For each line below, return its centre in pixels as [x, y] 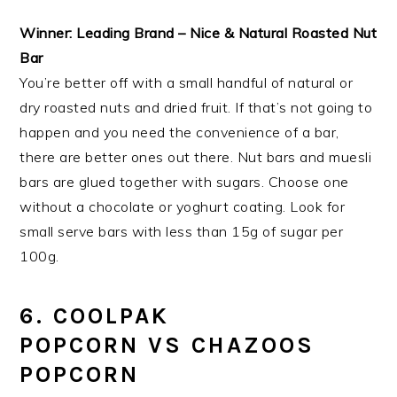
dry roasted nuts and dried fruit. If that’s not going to [196, 108]
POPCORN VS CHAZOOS [167, 346]
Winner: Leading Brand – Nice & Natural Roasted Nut [198, 33]
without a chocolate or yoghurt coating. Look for [183, 207]
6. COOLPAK [95, 316]
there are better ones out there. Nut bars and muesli [196, 157]
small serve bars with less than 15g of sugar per [182, 232]
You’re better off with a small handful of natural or [187, 83]
